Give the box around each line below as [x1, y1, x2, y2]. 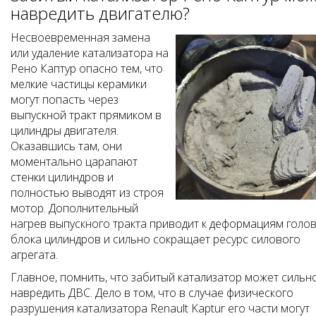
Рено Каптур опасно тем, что [11, 61, 163, 77]
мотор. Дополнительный [11, 200, 138, 217]
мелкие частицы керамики [11, 76, 147, 92]
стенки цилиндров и [11, 169, 114, 186]
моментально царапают [11, 154, 138, 170]
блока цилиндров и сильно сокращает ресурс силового [11, 231, 300, 248]
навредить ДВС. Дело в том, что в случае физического [11, 285, 293, 301]
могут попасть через [11, 92, 119, 108]
